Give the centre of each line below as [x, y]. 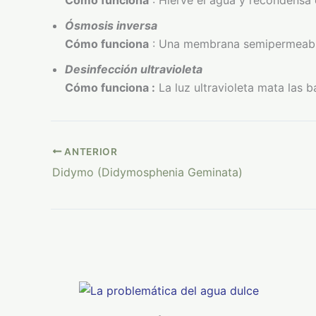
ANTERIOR [90, 151]
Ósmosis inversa [111, 26]
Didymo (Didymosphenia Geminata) [147, 172]
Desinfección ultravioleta [134, 69]
